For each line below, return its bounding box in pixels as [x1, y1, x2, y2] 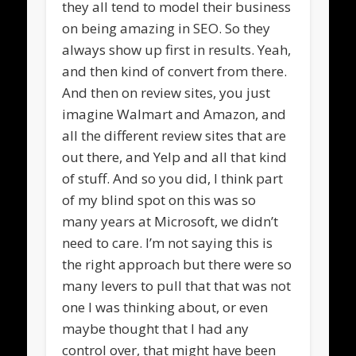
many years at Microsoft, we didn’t [62, 211, 279, 230]
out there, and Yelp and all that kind [62, 147, 288, 166]
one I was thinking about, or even [62, 297, 269, 316]
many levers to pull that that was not [62, 276, 292, 295]
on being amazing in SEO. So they [62, 18, 271, 37]
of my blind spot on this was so [62, 190, 257, 209]
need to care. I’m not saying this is [62, 233, 273, 252]
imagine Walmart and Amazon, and [62, 104, 287, 123]
